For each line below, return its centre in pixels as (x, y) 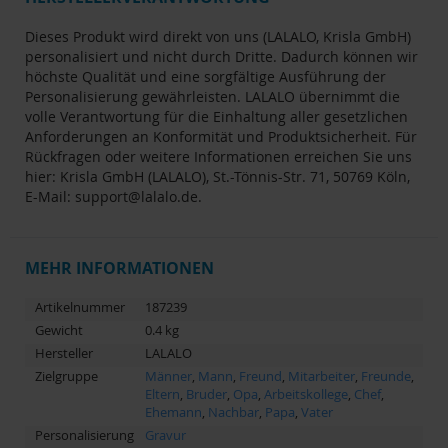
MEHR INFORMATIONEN (119, 267)
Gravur (165, 434)
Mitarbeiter (321, 375)
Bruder (206, 393)
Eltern (162, 393)
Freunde (386, 375)
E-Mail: (50, 196)
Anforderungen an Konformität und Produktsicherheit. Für (221, 136)
